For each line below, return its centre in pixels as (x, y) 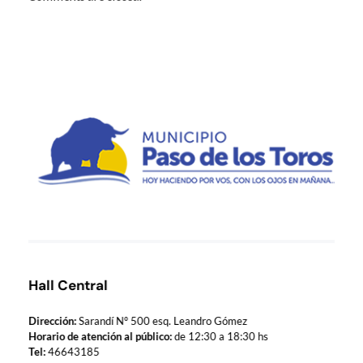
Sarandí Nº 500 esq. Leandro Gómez (162, 321)
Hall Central (68, 286)
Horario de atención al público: (100, 337)
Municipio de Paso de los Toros (53, 196)
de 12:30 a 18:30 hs (220, 337)
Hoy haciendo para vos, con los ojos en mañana (41, 194)
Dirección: (52, 321)
